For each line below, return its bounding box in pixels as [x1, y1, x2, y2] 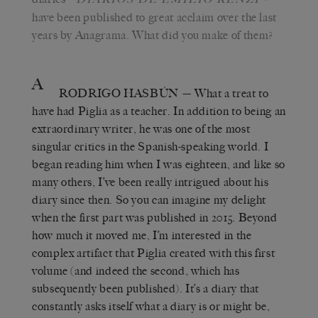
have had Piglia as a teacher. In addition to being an [32, 104, 286, 118]
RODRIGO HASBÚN [59, 86, 179, 100]
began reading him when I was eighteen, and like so [32, 157, 286, 171]
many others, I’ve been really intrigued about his [32, 175, 269, 189]
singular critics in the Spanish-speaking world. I [32, 139, 269, 153]
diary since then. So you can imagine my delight [32, 192, 267, 207]
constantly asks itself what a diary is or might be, [32, 299, 270, 313]
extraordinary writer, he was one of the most [32, 121, 251, 136]
